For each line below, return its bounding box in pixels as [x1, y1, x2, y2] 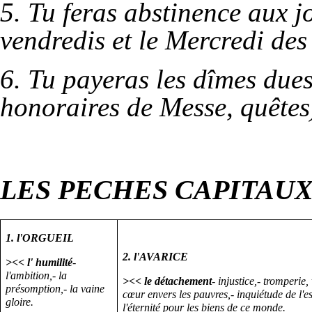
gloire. [6, 295, 34, 308]
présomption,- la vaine [6, 282, 105, 295]
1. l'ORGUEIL [6, 231, 75, 244]
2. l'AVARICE [123, 250, 189, 263]
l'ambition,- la [6, 269, 68, 281]
